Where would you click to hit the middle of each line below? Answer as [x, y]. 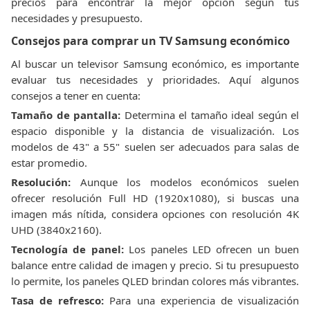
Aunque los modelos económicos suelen [185, 182]
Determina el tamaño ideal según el [210, 115]
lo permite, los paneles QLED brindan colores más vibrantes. [155, 281]
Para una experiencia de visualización [202, 300]
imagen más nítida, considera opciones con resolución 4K [155, 214]
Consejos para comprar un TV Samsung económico [151, 41]
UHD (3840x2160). [56, 230]
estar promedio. [49, 163]
